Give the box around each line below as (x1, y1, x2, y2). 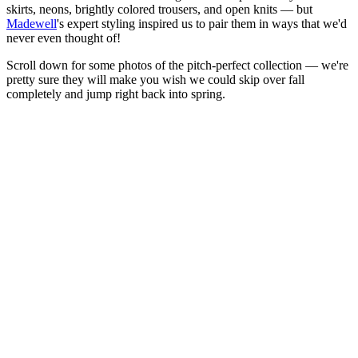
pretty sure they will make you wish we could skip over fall (6, 73, 304, 87)
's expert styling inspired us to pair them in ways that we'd (57, 17, 347, 31)
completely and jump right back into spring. (6, 87, 225, 101)
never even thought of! (6, 31, 121, 46)
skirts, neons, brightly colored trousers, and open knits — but (6, 2, 312, 17)
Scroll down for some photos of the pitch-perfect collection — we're (6, 58, 348, 73)
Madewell (6, 17, 57, 31)
